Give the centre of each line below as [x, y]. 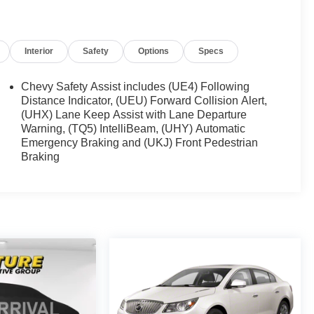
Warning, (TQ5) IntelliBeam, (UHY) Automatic [134, 129]
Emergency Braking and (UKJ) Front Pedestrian [140, 143]
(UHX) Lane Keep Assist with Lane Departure [134, 115]
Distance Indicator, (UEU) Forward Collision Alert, [144, 101]
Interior [39, 52]
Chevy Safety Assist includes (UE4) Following [136, 87]
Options [154, 52]
